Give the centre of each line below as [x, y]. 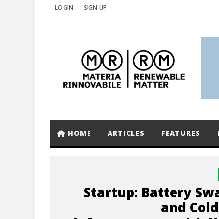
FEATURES [181, 133]
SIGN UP [95, 8]
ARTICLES [126, 133]
